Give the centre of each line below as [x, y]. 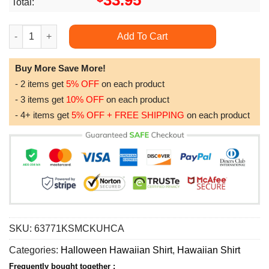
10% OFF [85, 99]
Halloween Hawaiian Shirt [116, 250]
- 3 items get [41, 99]
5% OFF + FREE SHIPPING [128, 115]
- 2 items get [41, 84]
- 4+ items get [43, 115]
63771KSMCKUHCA [79, 229]
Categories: [35, 250]
